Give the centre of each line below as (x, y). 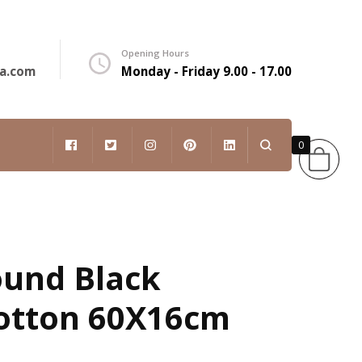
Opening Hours (155, 53)
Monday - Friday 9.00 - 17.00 (206, 71)
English (131, 218)
